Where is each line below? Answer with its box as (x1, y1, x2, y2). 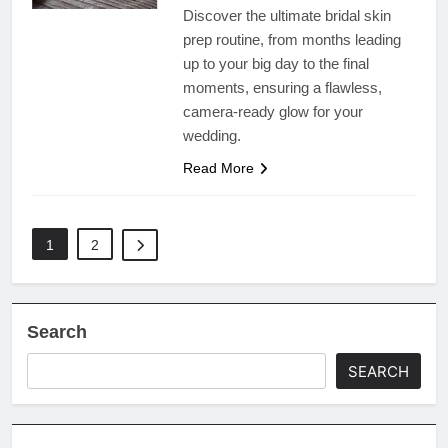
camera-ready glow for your (182, 102, 363, 120)
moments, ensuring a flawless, (182, 78, 382, 96)
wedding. (182, 126, 241, 144)
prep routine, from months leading (182, 30, 401, 48)
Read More (182, 159, 254, 176)
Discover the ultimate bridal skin (182, 6, 391, 24)
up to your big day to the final (182, 54, 369, 72)
